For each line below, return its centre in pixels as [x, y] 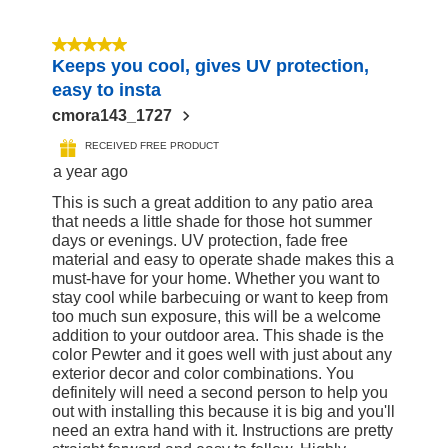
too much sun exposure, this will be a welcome [216, 317]
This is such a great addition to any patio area [212, 203]
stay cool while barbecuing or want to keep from [220, 298]
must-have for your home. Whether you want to [216, 279]
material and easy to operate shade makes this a [223, 260]
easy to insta [106, 90]
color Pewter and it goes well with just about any [222, 355]
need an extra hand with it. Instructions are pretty [222, 431]
